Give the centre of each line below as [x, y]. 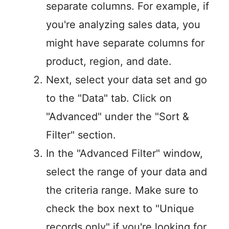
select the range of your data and [127, 172]
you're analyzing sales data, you [123, 25]
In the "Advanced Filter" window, [124, 154]
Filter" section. [81, 135]
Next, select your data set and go [127, 80]
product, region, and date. [109, 62]
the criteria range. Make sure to [122, 190]
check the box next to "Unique [120, 209]
